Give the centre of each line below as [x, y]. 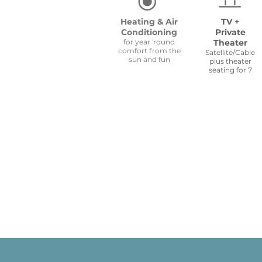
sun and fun [149, 59]
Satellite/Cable [230, 52]
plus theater [230, 61]
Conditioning [149, 32]
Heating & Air [149, 22]
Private [230, 32]
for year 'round [149, 42]
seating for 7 [230, 70]
